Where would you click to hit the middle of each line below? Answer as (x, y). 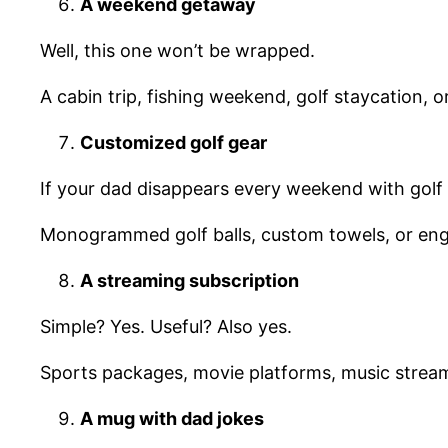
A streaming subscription (189, 280)
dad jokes (222, 418)
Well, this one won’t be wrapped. (177, 50)
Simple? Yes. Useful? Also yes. (166, 326)
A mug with (130, 418)
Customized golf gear (173, 142)
